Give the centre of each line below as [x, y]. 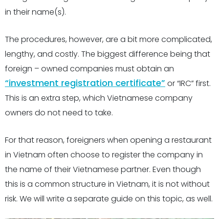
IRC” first [194, 83]
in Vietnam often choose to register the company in [104, 155]
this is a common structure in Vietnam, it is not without [107, 184]
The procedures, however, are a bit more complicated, [109, 39]
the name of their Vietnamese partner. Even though [103, 169]
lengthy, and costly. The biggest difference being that [108, 54]
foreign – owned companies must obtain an [89, 69]
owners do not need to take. [59, 113]
